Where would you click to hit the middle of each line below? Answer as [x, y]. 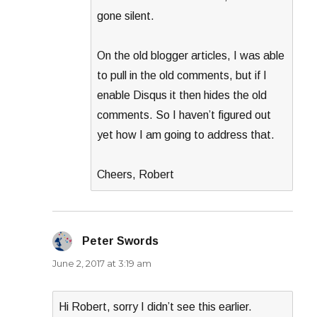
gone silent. [126, 16]
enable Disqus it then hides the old [182, 96]
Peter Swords [121, 241]
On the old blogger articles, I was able [191, 56]
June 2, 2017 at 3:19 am [102, 264]
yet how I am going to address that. [186, 135]
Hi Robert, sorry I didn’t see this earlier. [156, 307]
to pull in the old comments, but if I [182, 76]
